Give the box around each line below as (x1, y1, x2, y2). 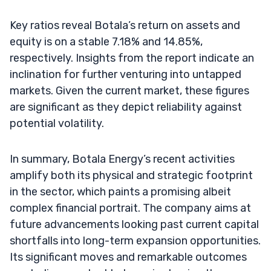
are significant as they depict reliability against (10, 100, 242, 114)
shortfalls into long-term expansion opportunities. (10, 233, 261, 247)
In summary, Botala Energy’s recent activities (10, 152, 235, 166)
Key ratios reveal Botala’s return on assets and (10, 18, 240, 32)
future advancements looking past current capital (10, 217, 259, 231)
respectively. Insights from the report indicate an (10, 51, 254, 65)
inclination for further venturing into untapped (10, 67, 241, 81)
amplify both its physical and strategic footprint (10, 168, 253, 182)
